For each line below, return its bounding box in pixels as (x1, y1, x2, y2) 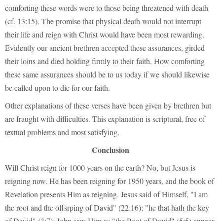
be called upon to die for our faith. (5, 82, 110, 93)
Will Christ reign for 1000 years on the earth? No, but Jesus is (5, 162, 195, 173)
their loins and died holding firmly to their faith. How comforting (5, 55, 205, 66)
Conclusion (92, 144, 129, 156)
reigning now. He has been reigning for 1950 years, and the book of (5, 176, 214, 186)
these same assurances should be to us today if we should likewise (5, 69, 210, 79)
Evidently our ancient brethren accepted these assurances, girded (5, 42, 205, 53)
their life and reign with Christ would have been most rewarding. (5, 29, 204, 39)
